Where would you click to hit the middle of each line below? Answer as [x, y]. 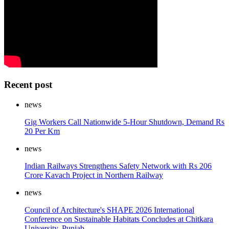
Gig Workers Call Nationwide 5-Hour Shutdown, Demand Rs [124, 122]
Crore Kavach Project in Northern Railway [94, 175]
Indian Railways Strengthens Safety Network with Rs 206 [118, 166]
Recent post [28, 84]
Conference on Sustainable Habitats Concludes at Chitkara [119, 219]
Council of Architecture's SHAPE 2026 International [109, 210]
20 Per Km [42, 131]
